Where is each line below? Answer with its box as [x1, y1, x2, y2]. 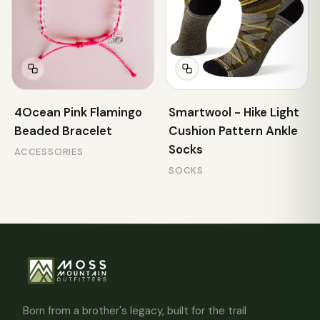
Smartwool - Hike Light [169, 104, 299, 120]
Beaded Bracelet [14, 123, 112, 139]
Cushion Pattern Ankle [169, 123, 298, 139]
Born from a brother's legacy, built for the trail [23, 304, 246, 318]
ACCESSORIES [14, 146, 84, 158]
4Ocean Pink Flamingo [14, 104, 142, 120]
